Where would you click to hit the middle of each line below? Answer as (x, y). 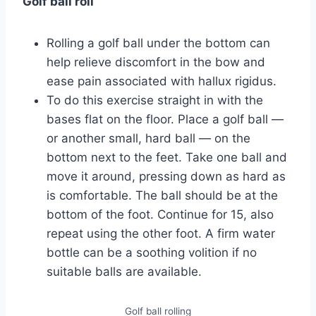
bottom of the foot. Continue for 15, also (160, 214)
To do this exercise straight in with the (155, 100)
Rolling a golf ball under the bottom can (158, 43)
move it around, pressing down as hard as (166, 176)
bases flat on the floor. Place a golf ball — (165, 119)
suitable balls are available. (124, 271)
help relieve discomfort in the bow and (156, 62)
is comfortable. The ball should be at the (162, 195)
